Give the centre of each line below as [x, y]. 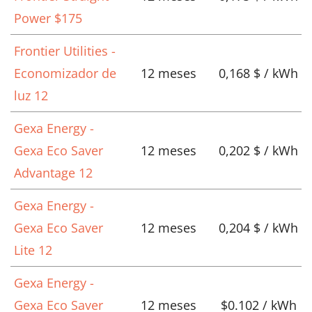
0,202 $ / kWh [258, 151]
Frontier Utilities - [65, 51]
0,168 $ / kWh [258, 73]
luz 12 [31, 96]
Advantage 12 [53, 173]
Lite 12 [33, 250]
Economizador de [65, 73]
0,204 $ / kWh [258, 228]
